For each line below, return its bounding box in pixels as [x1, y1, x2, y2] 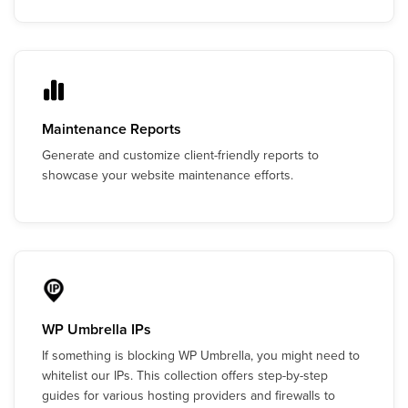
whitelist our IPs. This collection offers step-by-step [42, 366, 328, 384]
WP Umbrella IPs [42, 319, 151, 340]
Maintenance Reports [42, 118, 181, 139]
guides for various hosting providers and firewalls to [42, 386, 335, 404]
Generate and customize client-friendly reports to [42, 146, 319, 164]
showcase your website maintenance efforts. [42, 166, 293, 184]
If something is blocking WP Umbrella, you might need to [42, 346, 360, 364]
